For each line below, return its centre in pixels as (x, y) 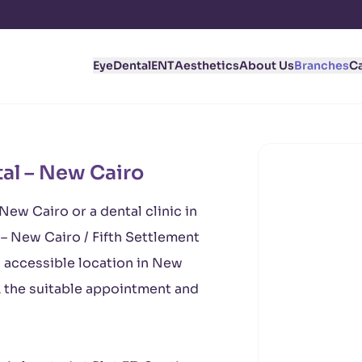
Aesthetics (207, 65)
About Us (267, 65)
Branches (322, 65)
